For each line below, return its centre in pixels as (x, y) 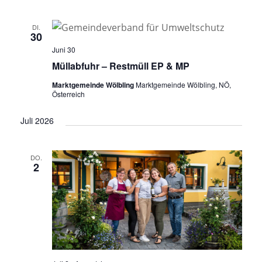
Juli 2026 (37, 120)
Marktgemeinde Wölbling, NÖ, (183, 84)
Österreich (68, 94)
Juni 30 (63, 49)
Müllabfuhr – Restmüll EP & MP (120, 65)
